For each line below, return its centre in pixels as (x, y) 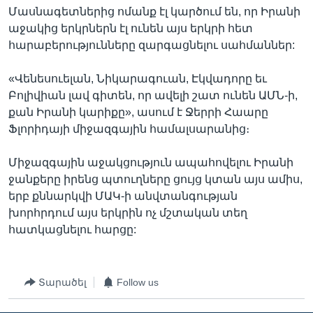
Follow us (138, 282)
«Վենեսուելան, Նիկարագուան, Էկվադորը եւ (138, 79)
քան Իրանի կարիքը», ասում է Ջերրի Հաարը (138, 112)
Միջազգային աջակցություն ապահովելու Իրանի (151, 162)
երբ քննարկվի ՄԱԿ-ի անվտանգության (123, 196)
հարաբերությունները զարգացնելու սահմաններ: (152, 45)
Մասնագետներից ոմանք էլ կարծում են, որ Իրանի (154, 12)
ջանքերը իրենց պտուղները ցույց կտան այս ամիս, (155, 179)
